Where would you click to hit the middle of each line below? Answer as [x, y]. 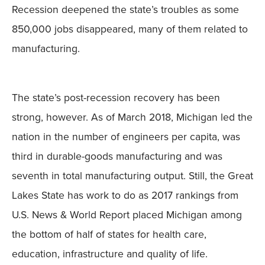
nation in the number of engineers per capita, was [126, 136]
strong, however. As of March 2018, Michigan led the [132, 117]
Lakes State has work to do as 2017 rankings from [125, 195]
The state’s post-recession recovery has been [116, 97]
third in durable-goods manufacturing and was [117, 156]
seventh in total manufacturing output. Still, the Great [132, 175]
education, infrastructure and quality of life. [110, 253]
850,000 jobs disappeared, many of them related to [130, 28]
